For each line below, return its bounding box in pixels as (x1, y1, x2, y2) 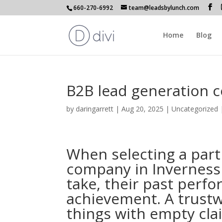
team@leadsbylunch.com (129, 3, 200, 12)
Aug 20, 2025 (121, 104, 164, 113)
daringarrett (76, 104, 114, 113)
